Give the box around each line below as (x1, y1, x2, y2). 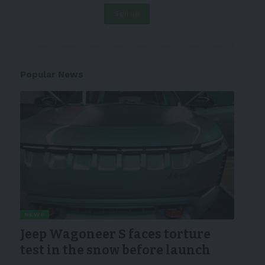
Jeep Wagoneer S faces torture (20, 227, 211, 243)
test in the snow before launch (20, 243, 211, 258)
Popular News (20, 69, 83, 80)
